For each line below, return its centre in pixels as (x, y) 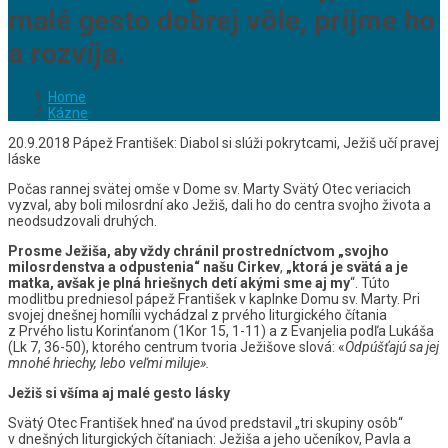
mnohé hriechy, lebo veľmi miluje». (109, 362)
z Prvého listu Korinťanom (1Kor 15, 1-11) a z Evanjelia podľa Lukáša (221, 330)
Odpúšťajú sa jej (392, 346)
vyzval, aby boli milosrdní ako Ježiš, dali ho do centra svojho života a (219, 204)
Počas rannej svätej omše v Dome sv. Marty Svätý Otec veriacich (209, 188)
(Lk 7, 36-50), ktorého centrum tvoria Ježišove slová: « (176, 346)
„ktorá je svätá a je (347, 266)
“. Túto (370, 282)
